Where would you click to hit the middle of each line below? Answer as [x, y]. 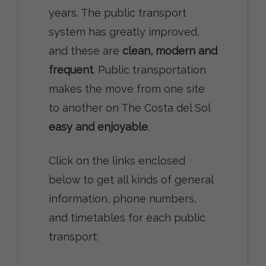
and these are [85, 51]
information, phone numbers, [122, 199]
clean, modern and [170, 51]
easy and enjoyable [98, 127]
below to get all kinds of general [131, 180]
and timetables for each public [127, 218]
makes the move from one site [126, 89]
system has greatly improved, [124, 32]
